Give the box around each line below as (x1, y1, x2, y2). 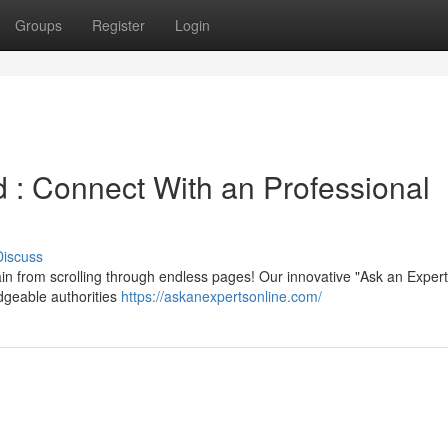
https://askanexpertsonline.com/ (121, 286, 322, 306)
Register (92, 15, 145, 35)
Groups (15, 15, 62, 35)
